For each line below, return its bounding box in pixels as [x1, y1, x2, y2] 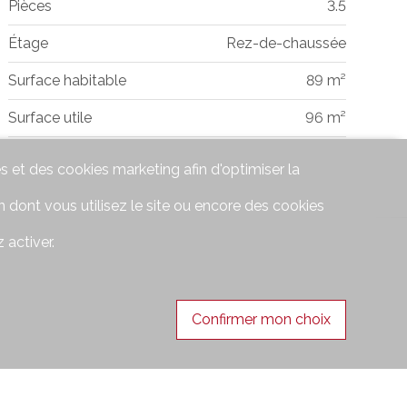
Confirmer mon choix [191, 310, 331, 328]
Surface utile [7, 109, 92, 127]
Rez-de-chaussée [225, 35, 346, 53]
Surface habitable [7, 72, 126, 90]
